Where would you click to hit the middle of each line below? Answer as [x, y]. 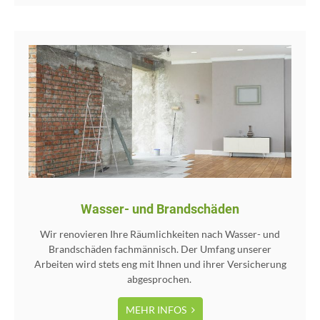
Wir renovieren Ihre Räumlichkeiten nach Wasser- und [160, 234]
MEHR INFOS [157, 309]
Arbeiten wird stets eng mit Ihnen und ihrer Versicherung [160, 264]
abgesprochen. [160, 279]
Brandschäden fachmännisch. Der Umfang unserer [160, 249]
